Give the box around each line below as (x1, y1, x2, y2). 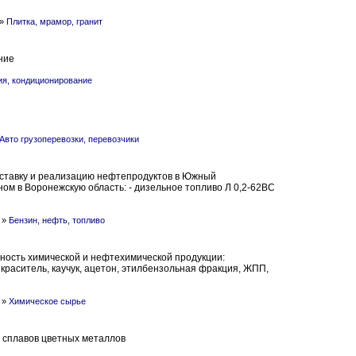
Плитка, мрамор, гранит (6, 17, 103, 26)
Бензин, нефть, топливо (9, 215, 105, 225)
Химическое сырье (9, 296, 86, 306)
